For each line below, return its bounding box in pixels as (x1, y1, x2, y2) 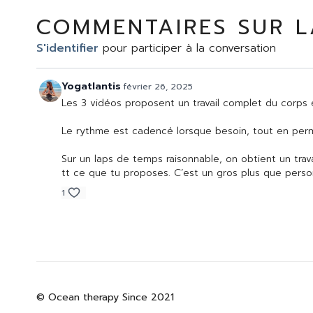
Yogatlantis (61, 79, 121, 94)
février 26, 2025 (124, 80, 193, 94)
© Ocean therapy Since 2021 (36, 290, 174, 305)
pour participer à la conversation (99, 40, 276, 57)
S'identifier (36, 40, 99, 57)
